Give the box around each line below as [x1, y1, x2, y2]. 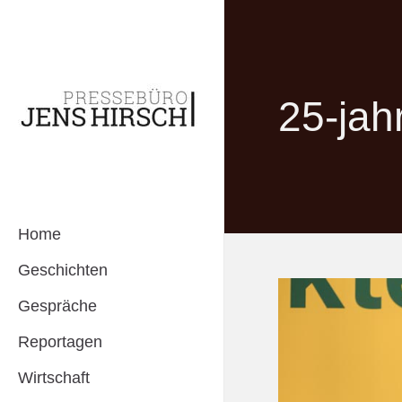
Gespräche [18, 297, 97, 315]
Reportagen [18, 333, 102, 351]
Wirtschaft [18, 369, 90, 387]
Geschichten [18, 261, 108, 279]
